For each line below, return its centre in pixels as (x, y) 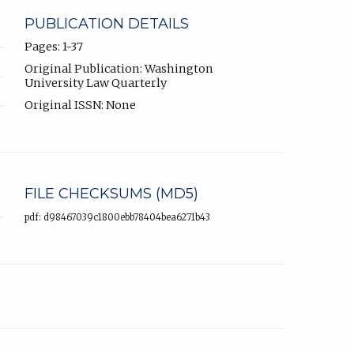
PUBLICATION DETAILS (107, 23)
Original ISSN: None (80, 105)
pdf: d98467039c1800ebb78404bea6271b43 (117, 217)
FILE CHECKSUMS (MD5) (111, 193)
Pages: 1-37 (54, 46)
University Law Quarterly (96, 83)
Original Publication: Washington (119, 68)
